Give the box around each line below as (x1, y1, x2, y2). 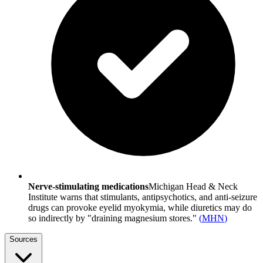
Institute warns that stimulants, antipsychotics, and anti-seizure (28, 192, 257, 203)
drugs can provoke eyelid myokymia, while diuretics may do (28, 203, 252, 213)
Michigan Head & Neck (149, 181, 238, 192)
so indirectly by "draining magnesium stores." (28, 213, 197, 224)
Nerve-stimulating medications (28, 181, 149, 192)
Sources (9, 235, 38, 244)
